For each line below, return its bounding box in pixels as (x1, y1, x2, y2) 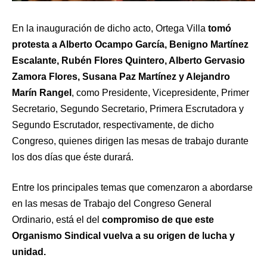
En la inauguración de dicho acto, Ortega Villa (12, 23, 208, 33)
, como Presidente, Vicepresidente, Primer (72, 87, 249, 98)
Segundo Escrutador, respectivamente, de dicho (12, 119, 214, 130)
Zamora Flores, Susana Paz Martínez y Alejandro (12, 71, 230, 82)
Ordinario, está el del (12, 214, 102, 225)
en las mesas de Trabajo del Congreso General (12, 198, 212, 209)
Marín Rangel (12, 87, 72, 98)
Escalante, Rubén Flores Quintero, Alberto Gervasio (12, 55, 245, 66)
